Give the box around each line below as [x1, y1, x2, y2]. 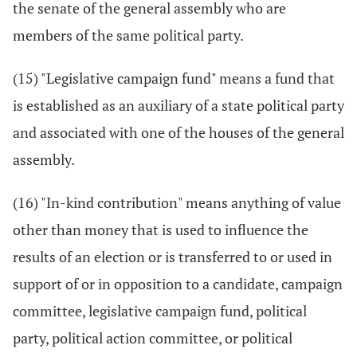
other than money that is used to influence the [13, 220, 308, 239]
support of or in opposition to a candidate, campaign [13, 274, 343, 293]
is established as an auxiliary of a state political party [13, 96, 344, 115]
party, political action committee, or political [13, 328, 292, 347]
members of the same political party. [13, 25, 244, 45]
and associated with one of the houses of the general [13, 123, 344, 142]
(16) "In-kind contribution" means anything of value [13, 193, 341, 212]
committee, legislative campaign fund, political [13, 301, 307, 320]
